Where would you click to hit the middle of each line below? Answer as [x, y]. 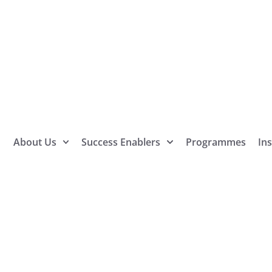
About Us [35, 142]
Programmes [216, 142]
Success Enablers [121, 142]
